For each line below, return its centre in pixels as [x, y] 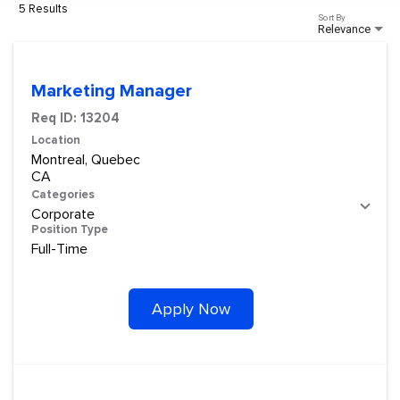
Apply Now [191, 308]
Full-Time [59, 249]
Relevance [344, 29]
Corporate [63, 214]
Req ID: [56, 117]
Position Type [70, 229]
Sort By [332, 18]
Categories [63, 194]
